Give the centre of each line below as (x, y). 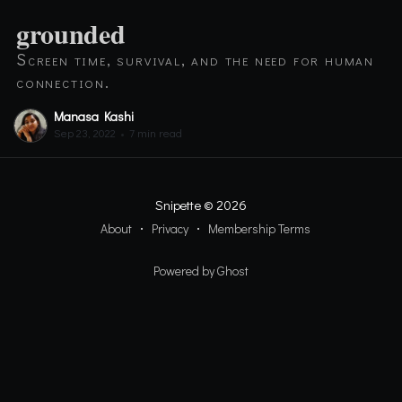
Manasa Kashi (93, 116)
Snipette (178, 205)
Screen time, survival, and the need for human (195, 59)
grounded (70, 33)
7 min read (154, 132)
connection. (63, 81)
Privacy (170, 229)
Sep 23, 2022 (84, 132)
